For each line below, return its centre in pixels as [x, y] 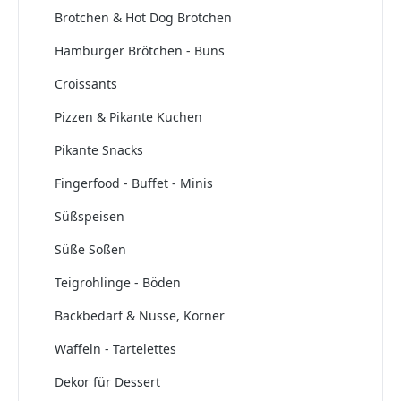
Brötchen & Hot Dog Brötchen [143, 17]
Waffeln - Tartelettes [115, 348]
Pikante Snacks [99, 149]
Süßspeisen [90, 216]
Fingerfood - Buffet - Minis [134, 183]
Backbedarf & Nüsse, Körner [140, 315]
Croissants [86, 83]
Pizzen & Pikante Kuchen [128, 116]
